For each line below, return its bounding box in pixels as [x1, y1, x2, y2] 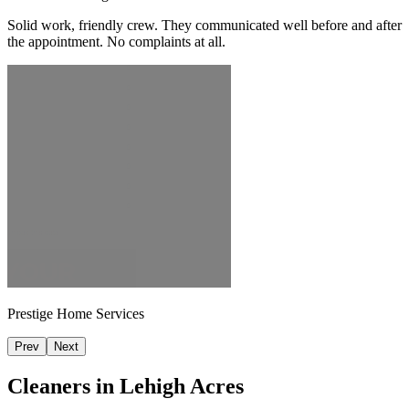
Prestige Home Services [7, 305, 144, 321]
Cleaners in [7, 373, 120, 398]
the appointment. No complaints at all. [7, 33, 225, 49]
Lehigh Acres [120, 373, 244, 398]
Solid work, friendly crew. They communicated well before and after [7, 16, 402, 33]
